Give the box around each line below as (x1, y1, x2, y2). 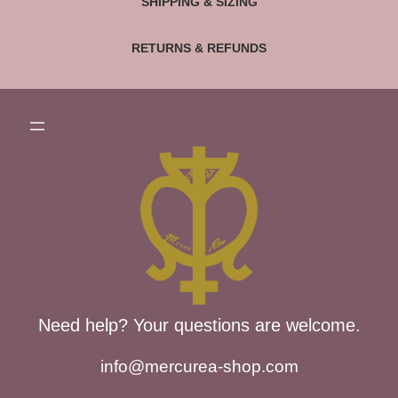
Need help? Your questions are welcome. (37, 315, 361, 336)
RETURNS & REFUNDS (131, 41, 267, 56)
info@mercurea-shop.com (99, 357, 298, 377)
